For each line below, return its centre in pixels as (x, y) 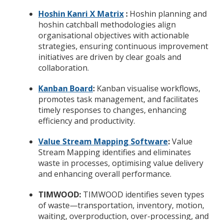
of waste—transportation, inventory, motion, (121, 205)
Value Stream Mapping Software (103, 141)
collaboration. (64, 68)
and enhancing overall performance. (105, 174)
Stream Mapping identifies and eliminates (115, 152)
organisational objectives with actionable (114, 35)
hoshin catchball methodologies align (107, 24)
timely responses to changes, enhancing (112, 110)
